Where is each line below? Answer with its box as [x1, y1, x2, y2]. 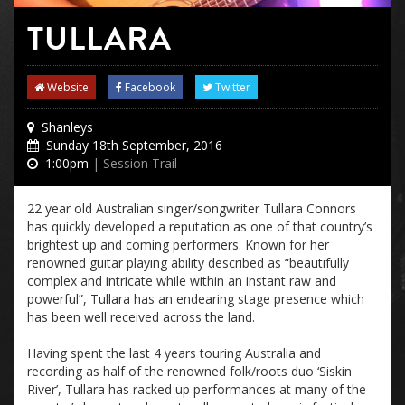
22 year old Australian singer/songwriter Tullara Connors [27, 200, 356, 217]
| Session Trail [92, 155, 177, 172]
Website [44, 80, 89, 95]
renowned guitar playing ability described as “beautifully [27, 254, 349, 271]
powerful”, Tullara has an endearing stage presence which [27, 290, 364, 307]
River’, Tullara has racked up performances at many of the [27, 381, 366, 398]
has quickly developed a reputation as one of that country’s [27, 218, 372, 235]
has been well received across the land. [27, 308, 255, 325]
